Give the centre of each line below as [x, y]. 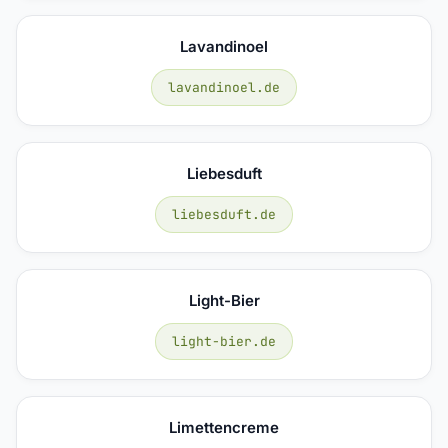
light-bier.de [224, 341]
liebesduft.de [224, 214]
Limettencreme [224, 427]
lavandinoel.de [224, 87]
